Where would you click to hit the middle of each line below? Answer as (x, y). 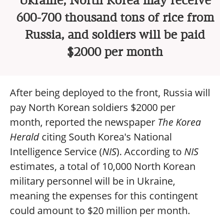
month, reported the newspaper (84, 122)
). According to (150, 151)
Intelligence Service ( (56, 151)
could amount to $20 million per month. (100, 210)
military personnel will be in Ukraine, (93, 181)
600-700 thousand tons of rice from (115, 18)
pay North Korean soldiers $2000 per (93, 107)
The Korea (179, 122)
